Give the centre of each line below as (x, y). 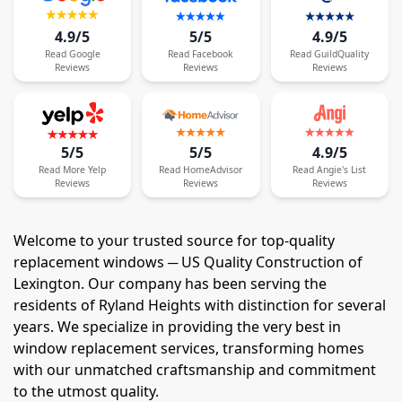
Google (84, 53)
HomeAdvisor (213, 170)
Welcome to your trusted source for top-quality (174, 241)
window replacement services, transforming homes (189, 349)
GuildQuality (342, 53)
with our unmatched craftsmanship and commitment (195, 370)
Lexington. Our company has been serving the (170, 284)
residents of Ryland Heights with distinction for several (200, 306)
